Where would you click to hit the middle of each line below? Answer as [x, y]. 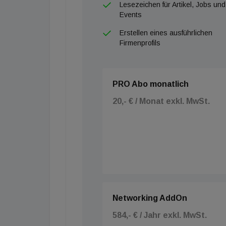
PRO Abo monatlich [151, 84]
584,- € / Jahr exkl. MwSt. [160, 215]
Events [131, 15]
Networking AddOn [150, 198]
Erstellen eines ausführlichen [166, 33]
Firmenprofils [140, 43]
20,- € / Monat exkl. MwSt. [161, 101]
